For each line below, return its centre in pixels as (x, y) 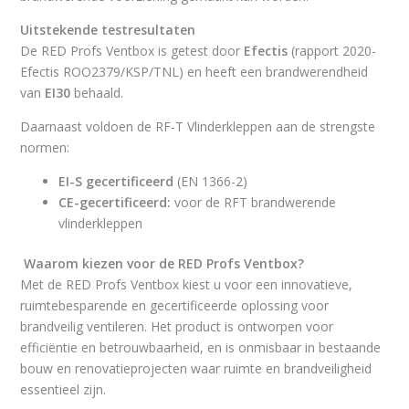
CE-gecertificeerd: (116, 203)
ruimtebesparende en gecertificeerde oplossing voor (174, 306)
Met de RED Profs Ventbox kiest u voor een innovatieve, (186, 285)
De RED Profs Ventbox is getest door (131, 51)
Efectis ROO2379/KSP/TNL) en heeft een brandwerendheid (194, 72)
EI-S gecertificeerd (115, 182)
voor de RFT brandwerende (255, 203)
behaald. (96, 93)
